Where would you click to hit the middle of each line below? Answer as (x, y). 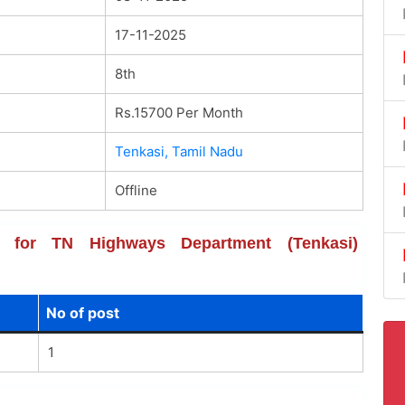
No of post (82, 312)
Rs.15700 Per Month (179, 112)
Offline (136, 190)
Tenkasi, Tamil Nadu (179, 151)
